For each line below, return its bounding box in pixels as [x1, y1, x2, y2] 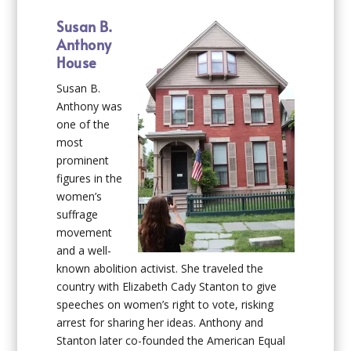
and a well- [56, 243, 112, 259]
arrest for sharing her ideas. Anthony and [56, 315, 264, 331]
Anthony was [56, 99, 123, 114]
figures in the [56, 171, 123, 186]
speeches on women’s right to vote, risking [56, 297, 274, 313]
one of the [56, 117, 110, 132]
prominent [56, 153, 110, 168]
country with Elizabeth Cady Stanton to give [56, 279, 277, 295]
